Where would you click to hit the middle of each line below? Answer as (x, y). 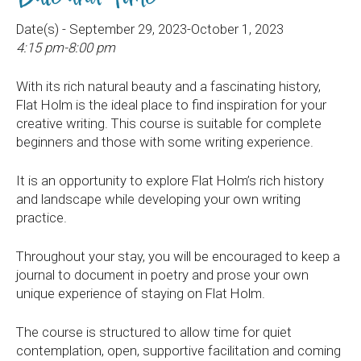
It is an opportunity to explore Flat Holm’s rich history (170, 180)
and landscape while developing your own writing (158, 199)
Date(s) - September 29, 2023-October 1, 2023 (150, 29)
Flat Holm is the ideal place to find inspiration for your (171, 105)
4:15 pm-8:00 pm (66, 48)
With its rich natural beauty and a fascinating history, (168, 86)
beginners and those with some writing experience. (165, 142)
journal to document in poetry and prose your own (162, 275)
